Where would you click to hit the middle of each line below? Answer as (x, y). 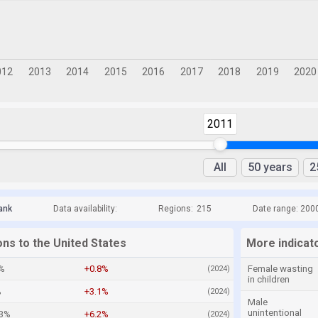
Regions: (176, 209)
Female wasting (280, 269)
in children (269, 279)
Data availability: (85, 209)
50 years (270, 167)
